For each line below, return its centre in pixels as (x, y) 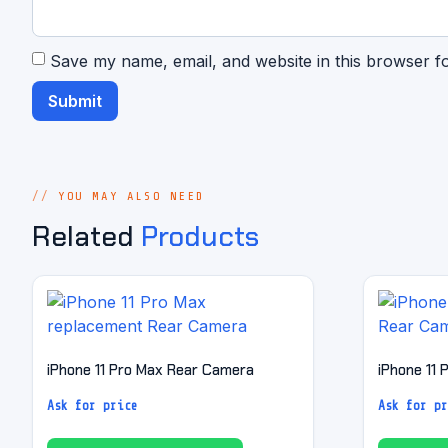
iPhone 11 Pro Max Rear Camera (150, 370)
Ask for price (92, 405)
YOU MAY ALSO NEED (131, 196)
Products (200, 236)
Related (86, 236)
